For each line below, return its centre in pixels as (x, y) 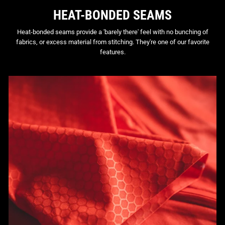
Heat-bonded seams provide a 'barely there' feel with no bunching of (113, 32)
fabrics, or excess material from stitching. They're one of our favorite (113, 42)
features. (113, 52)
